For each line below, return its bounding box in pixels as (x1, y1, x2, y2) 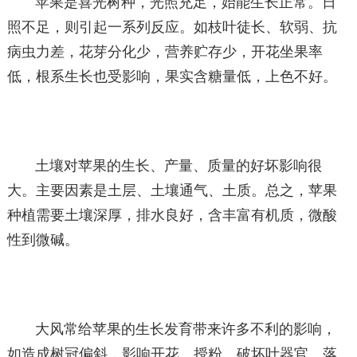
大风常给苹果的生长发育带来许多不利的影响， (35, 321, 337, 337)
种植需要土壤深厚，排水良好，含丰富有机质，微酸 (6, 207, 337, 223)
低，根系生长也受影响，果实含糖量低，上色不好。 (6, 69, 337, 84)
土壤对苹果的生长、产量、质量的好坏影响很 (35, 158, 323, 174)
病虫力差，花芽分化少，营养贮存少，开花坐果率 (6, 44, 323, 60)
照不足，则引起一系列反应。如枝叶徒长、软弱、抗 (6, 19, 337, 35)
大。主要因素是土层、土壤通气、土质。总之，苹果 (6, 182, 337, 198)
